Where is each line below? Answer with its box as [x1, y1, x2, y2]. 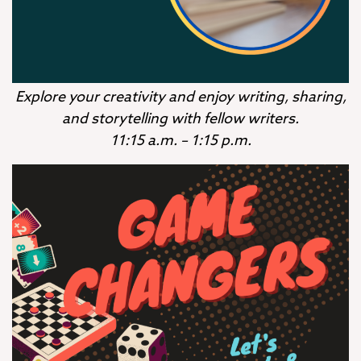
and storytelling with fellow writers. [62, 111, 299, 127]
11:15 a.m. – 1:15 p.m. [110, 133, 251, 148]
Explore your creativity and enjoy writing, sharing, [15, 89, 346, 105]
